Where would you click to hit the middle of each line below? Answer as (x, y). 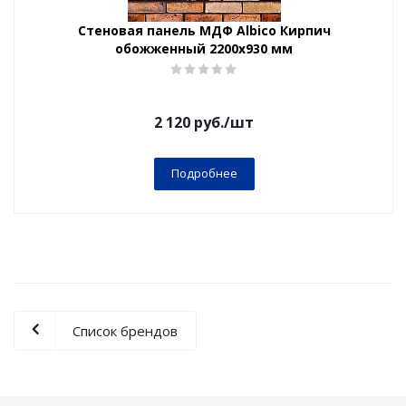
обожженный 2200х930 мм (204, 48)
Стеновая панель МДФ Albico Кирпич (204, 30)
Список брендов (125, 331)
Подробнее (204, 173)
